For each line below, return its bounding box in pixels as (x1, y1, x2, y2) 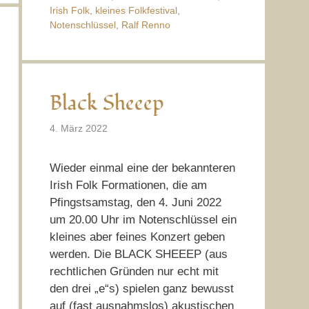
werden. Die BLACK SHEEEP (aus (49, 247, 228, 261)
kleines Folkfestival (94, 5, 177, 17)
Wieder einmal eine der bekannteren (49, 161, 235, 175)
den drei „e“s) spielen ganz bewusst (49, 281, 234, 295)
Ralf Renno (121, 19, 170, 31)
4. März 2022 (49, 122, 108, 134)
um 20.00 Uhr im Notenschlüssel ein (49, 212, 237, 226)
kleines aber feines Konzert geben (49, 230, 225, 243)
